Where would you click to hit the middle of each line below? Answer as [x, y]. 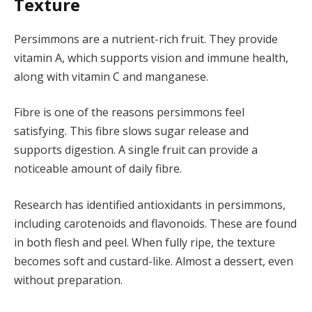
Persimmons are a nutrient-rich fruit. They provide [146, 39]
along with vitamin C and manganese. [111, 76]
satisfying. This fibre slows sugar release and [131, 131]
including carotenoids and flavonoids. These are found [155, 224]
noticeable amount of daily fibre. [98, 169]
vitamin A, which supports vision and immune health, [151, 57]
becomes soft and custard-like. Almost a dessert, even [154, 262]
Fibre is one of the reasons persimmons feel [129, 112]
